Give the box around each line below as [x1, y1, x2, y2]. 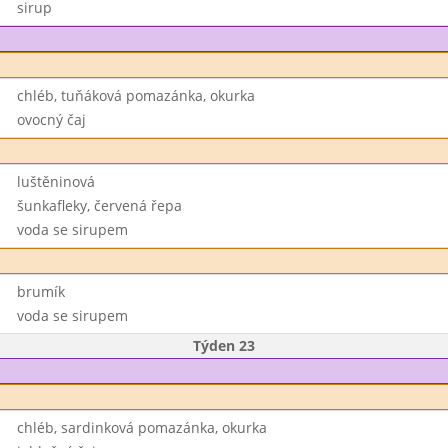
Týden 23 [193, 336, 255, 355]
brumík [16, 282, 65, 301]
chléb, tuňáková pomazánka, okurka [16, 86, 255, 105]
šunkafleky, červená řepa [16, 196, 182, 215]
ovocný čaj [16, 110, 86, 129]
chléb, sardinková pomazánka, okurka [16, 418, 267, 437]
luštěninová [16, 172, 95, 191]
